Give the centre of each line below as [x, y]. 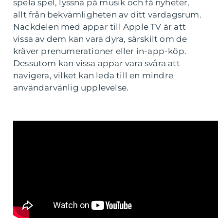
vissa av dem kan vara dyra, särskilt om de [100, 39]
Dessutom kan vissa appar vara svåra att [97, 64]
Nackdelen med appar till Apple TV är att [100, 27]
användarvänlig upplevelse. [71, 88]
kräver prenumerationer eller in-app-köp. [100, 51]
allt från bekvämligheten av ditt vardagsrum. [107, 15]
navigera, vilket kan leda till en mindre [93, 76]
